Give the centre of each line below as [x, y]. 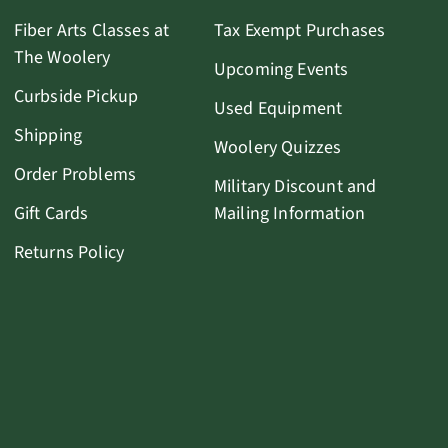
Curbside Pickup [76, 96]
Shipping [48, 135]
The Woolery [62, 57]
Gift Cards [51, 213]
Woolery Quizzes [277, 147]
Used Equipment [278, 108]
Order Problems [75, 174]
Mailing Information [289, 213]
